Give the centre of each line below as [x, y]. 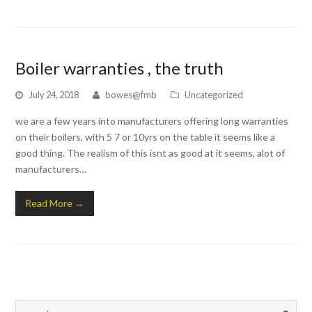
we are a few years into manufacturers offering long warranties [152, 120]
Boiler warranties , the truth [120, 68]
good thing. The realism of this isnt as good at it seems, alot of [150, 153]
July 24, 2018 [54, 94]
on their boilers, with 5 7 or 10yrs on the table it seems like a [146, 136]
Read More [49, 203]
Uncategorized [214, 94]
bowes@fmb [131, 94]
